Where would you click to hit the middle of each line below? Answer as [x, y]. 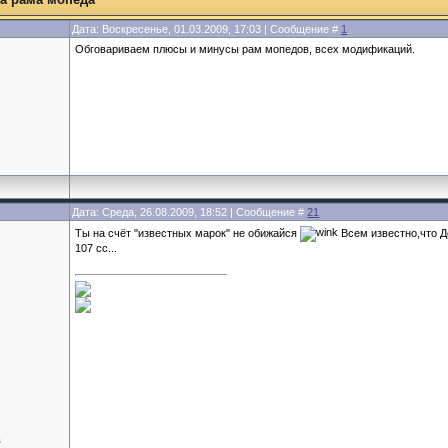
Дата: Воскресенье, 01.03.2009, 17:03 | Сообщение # [207, 29]
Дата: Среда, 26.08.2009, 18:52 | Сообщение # [190, 212]
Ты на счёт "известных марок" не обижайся [188, 232]
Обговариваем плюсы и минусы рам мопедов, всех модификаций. [245, 49]
